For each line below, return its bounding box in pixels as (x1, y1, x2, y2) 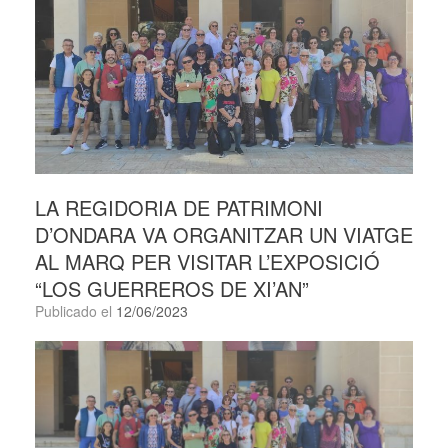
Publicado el (44, 301, 116, 322)
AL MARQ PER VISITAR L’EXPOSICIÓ (35, 247, 380, 277)
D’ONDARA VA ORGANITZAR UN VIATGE (35, 220, 413, 250)
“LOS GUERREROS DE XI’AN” (35, 274, 309, 304)
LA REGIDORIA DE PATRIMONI (35, 193, 323, 223)
